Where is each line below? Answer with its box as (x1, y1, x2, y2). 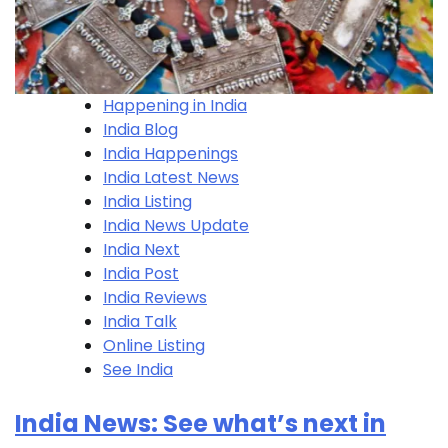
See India (103, 357, 173, 381)
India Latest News (103, 165, 239, 189)
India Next (103, 237, 180, 261)
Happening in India (103, 93, 247, 117)
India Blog (103, 117, 178, 141)
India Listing (103, 189, 192, 213)
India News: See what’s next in (15, 406, 386, 440)
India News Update (103, 213, 249, 237)
